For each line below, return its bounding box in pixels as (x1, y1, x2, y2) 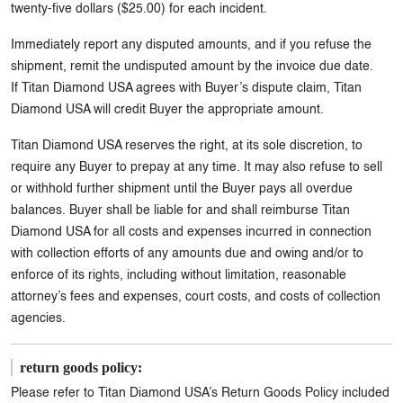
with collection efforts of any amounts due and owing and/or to (11, 247, 363, 260)
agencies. (11, 312, 66, 325)
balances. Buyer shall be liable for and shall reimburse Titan (11, 204, 350, 217)
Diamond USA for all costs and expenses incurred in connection (11, 226, 372, 238)
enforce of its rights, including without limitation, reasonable (11, 269, 346, 282)
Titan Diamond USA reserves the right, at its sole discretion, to (11, 139, 363, 152)
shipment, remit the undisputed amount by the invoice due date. (11, 60, 373, 73)
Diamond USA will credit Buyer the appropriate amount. (11, 103, 324, 116)
